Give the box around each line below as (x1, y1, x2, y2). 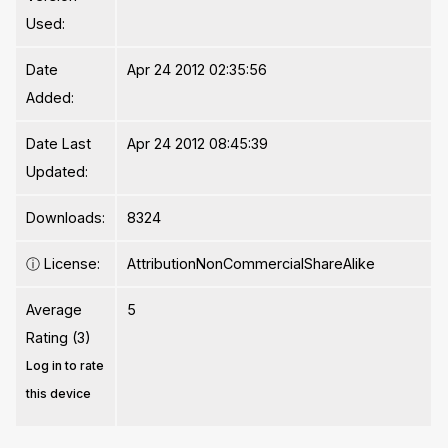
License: (40, 255, 101, 273)
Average (26, 301, 83, 319)
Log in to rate (26, 358, 105, 374)
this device (26, 386, 92, 402)
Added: (26, 89, 75, 107)
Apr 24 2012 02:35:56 (127, 61, 268, 79)
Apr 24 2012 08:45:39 (127, 135, 269, 153)
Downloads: (26, 209, 106, 227)
